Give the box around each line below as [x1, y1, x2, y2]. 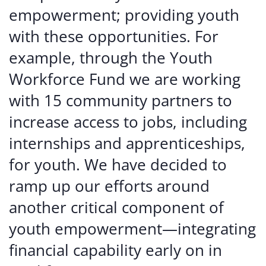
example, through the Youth [9, 47, 213, 68]
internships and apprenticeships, [9, 132, 245, 154]
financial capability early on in [9, 239, 222, 261]
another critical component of [9, 197, 224, 218]
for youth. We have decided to [9, 154, 227, 175]
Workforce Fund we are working [9, 68, 240, 90]
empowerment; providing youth [9, 4, 239, 26]
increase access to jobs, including [9, 111, 247, 132]
